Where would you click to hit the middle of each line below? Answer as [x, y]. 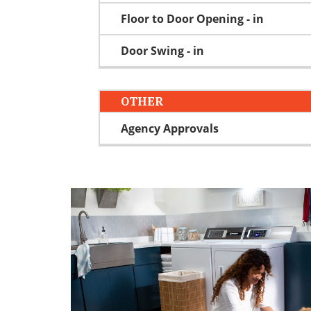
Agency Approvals [170, 128]
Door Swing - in [162, 50]
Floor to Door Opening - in [192, 18]
